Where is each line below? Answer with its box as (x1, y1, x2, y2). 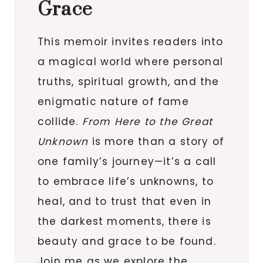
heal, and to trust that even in (38, 194, 212, 208)
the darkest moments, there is (38, 214, 211, 228)
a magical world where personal (38, 54, 223, 69)
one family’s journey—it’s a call (38, 154, 217, 168)
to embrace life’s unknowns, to (38, 174, 214, 188)
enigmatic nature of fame (38, 94, 189, 109)
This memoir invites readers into (38, 34, 224, 49)
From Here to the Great (82, 114, 213, 129)
